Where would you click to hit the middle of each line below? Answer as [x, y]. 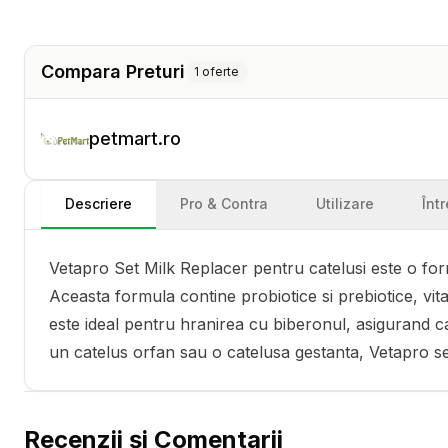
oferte [219, 71]
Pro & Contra [224, 203]
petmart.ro [135, 138]
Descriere [98, 203]
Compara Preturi [113, 71]
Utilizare [345, 203]
